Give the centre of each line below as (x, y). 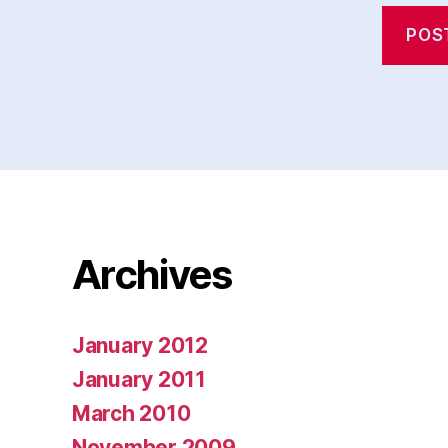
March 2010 (131, 413)
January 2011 (139, 379)
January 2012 (140, 345)
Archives (152, 274)
